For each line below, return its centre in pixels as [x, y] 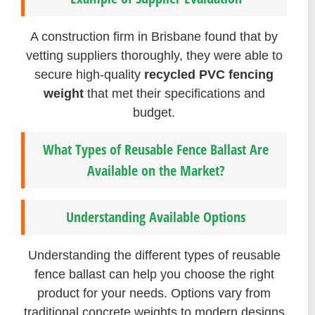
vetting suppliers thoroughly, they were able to [154, 55]
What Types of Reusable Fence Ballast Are [156, 150]
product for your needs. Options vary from [154, 294]
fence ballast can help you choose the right [154, 275]
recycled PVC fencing [209, 74]
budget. [154, 112]
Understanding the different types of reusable [154, 256]
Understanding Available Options [156, 217]
